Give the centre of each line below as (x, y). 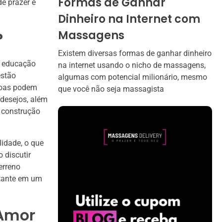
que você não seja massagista (111, 89)
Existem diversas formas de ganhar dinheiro (135, 53)
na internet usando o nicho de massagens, (132, 65)
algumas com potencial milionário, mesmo (133, 77)
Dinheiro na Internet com (129, 19)
